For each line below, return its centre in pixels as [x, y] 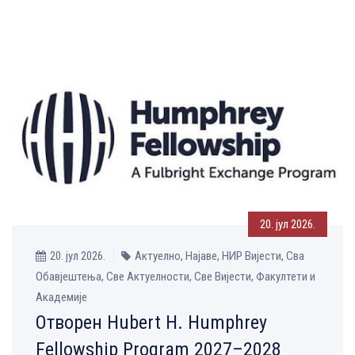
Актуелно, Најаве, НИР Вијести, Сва [219, 256]
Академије [61, 297]
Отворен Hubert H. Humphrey [151, 322]
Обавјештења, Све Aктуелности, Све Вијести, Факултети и [176, 276]
